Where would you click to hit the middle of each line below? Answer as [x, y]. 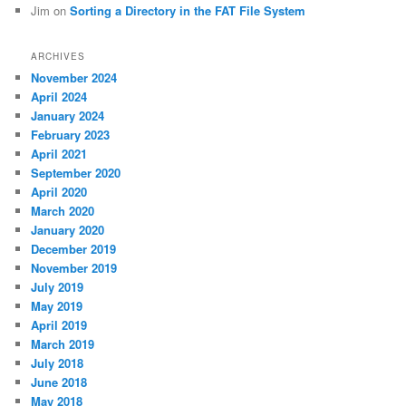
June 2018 [59, 382]
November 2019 [74, 267]
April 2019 [59, 324]
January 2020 [68, 229]
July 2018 [58, 362]
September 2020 [76, 172]
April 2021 [59, 153]
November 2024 [74, 77]
